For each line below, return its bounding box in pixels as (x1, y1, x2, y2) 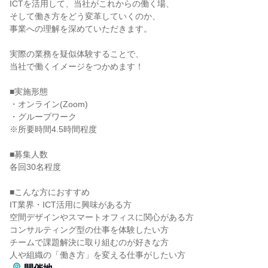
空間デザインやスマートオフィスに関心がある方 (10, 212, 194, 222)
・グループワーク (10, 112, 77, 121)
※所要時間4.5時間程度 (10, 124, 97, 134)
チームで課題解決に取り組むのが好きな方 (10, 237, 169, 247)
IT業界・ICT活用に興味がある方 (10, 200, 132, 209)
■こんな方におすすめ (10, 187, 90, 197)
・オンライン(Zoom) (10, 99, 88, 109)
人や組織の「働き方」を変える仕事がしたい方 (10, 250, 185, 260)
